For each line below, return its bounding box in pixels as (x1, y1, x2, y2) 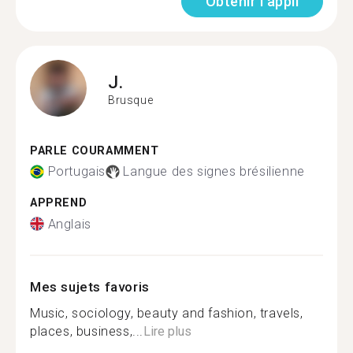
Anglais (47, 216, 91, 232)
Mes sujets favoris (30, 278, 150, 295)
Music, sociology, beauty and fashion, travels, (30, 305, 303, 321)
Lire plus (143, 323, 191, 339)
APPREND (30, 196, 87, 210)
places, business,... (30, 323, 143, 339)
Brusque (108, 94, 154, 106)
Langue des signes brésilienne (123, 164, 305, 179)
